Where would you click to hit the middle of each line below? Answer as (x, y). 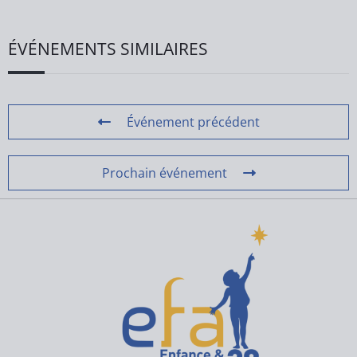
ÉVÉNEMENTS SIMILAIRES (108, 49)
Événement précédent (193, 122)
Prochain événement (164, 173)
